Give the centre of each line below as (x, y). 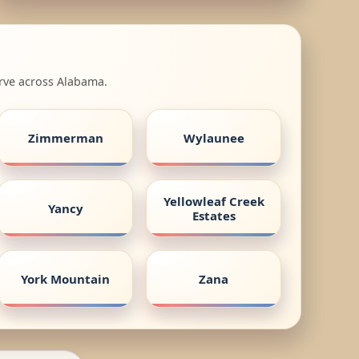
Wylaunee (214, 137)
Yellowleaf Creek (214, 201)
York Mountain (65, 278)
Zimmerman (65, 137)
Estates (214, 215)
